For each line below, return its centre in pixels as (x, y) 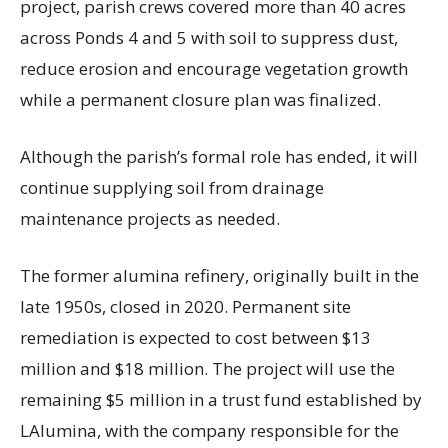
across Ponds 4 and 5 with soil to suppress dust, (209, 38)
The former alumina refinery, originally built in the (219, 276)
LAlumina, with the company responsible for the (209, 431)
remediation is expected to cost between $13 (195, 338)
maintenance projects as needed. (150, 219)
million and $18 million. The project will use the (207, 369)
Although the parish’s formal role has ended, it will (219, 157)
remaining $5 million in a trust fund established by (221, 400)
